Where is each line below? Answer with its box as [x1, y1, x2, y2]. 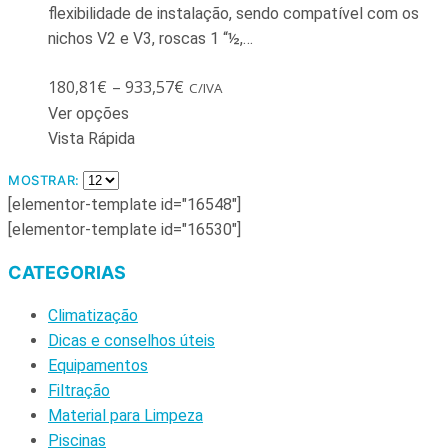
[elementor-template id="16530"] [8, 220, 241, 240]
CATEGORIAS [8, 262, 126, 284]
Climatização [48, 306, 138, 326]
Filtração [48, 381, 110, 401]
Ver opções [48, 104, 129, 124]
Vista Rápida [48, 129, 135, 149]
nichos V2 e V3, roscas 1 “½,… [48, 29, 253, 49]
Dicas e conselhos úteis [48, 331, 215, 351]
